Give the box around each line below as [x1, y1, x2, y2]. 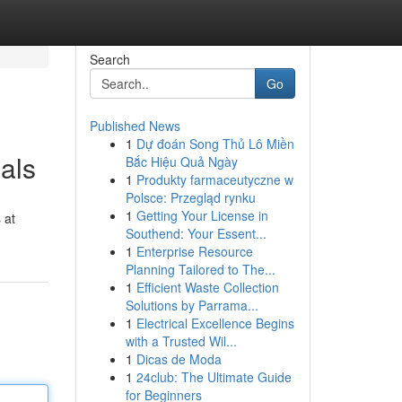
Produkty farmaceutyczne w [135, 170, 293, 188]
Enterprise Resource [135, 242, 253, 260]
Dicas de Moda [135, 350, 222, 368]
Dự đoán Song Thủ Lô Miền [135, 135, 294, 153]
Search [89, 50, 130, 68]
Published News [89, 117, 180, 135]
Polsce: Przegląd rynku [125, 188, 256, 206]
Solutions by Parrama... [125, 296, 258, 314]
